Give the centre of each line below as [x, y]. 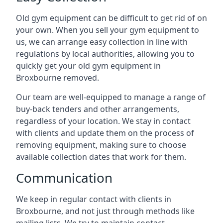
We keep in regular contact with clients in [94, 199]
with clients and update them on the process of [105, 133]
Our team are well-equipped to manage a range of [111, 97]
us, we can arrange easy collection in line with [102, 42]
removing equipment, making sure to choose [101, 145]
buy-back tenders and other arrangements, [98, 109]
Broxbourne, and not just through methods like [105, 211]
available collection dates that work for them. [101, 157]
